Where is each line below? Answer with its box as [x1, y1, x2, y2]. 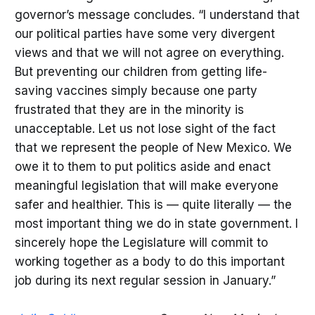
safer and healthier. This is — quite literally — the [14, 197, 292, 212]
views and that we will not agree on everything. [14, 45, 284, 60]
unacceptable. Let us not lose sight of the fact [14, 121, 276, 136]
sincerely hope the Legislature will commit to [14, 235, 268, 250]
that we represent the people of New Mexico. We [14, 140, 292, 155]
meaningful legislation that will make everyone [14, 178, 278, 193]
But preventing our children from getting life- [14, 64, 267, 79]
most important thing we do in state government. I [14, 216, 298, 231]
